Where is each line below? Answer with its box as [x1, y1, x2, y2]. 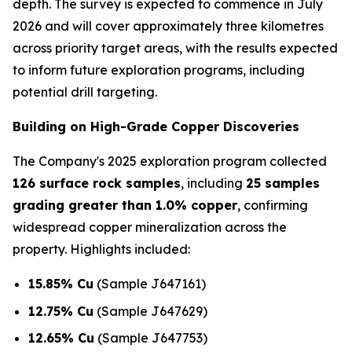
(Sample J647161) [93, 276, 206, 291]
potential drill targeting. [13, 84, 157, 100]
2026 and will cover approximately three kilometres [13, 18, 324, 34]
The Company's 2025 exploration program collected [13, 153, 327, 169]
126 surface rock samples [13, 175, 181, 191]
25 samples [246, 175, 320, 191]
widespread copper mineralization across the [13, 219, 287, 235]
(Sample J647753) [94, 330, 207, 346]
